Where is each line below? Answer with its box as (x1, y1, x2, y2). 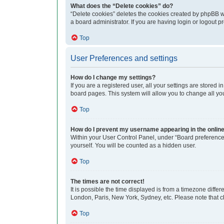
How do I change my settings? (70, 74, 155, 81)
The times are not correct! (70, 178, 144, 185)
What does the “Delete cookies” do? (70, 2, 173, 10)
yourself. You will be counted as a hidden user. (70, 142, 196, 149)
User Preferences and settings (70, 54, 177, 63)
